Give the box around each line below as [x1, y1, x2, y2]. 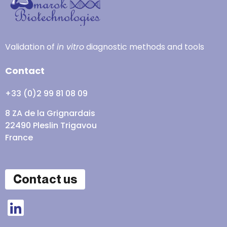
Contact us [13, 172, 77, 187]
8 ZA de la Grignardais [5, 107, 95, 120]
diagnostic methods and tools [84, 41, 204, 53]
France [5, 132, 33, 144]
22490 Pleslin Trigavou [5, 120, 97, 132]
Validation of [5, 41, 57, 53]
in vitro [57, 41, 84, 53]
